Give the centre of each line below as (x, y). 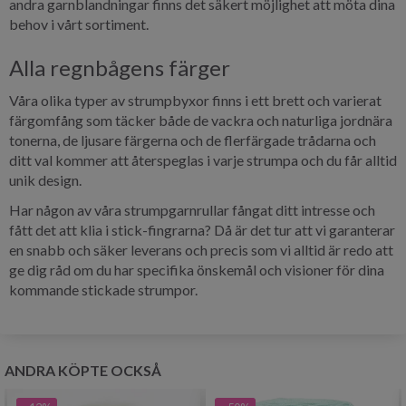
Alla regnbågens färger (120, 68)
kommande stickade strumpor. (103, 290)
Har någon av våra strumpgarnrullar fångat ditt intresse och (192, 210)
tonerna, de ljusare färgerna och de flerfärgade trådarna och (193, 140)
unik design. (45, 180)
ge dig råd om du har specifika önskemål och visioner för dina (197, 270)
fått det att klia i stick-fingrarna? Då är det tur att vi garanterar (202, 230)
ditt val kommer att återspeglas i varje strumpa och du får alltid (203, 160)
